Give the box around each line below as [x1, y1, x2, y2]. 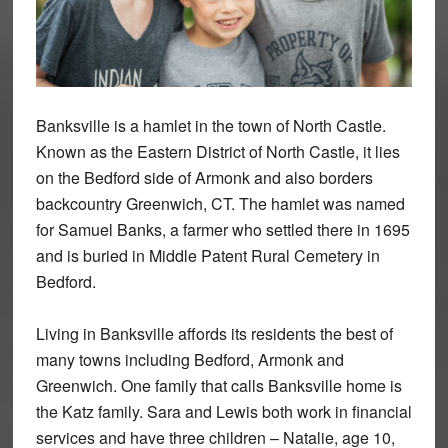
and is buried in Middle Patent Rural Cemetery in [35, 244, 380, 268]
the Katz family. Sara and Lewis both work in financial [35, 400, 412, 424]
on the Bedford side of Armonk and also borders [35, 166, 373, 190]
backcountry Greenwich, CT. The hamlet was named [35, 192, 405, 216]
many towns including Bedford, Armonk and [35, 348, 344, 372]
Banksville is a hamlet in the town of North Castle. [35, 114, 386, 138]
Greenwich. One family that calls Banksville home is [35, 374, 402, 398]
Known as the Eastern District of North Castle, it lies [35, 140, 400, 164]
